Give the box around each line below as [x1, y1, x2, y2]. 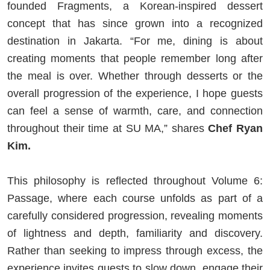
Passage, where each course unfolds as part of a [7, 192, 263, 205]
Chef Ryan [208, 122, 263, 135]
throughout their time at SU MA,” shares [7, 122, 209, 135]
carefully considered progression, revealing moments [7, 210, 263, 222]
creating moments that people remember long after [7, 52, 263, 65]
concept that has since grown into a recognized [7, 17, 263, 30]
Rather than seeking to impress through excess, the [7, 245, 263, 257]
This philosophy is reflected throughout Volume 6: [7, 175, 263, 187]
